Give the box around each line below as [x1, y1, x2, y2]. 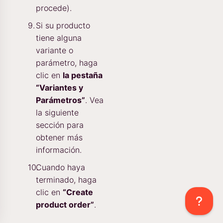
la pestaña [63, 70, 103, 81]
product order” [36, 200, 94, 210]
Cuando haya [36, 162, 85, 173]
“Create [63, 187, 93, 198]
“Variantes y [36, 83, 83, 93]
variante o [36, 45, 73, 56]
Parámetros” [36, 95, 85, 106]
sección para [36, 120, 84, 130]
